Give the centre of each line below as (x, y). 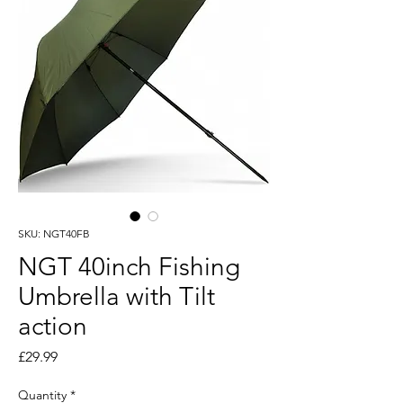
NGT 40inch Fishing (129, 267)
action (53, 326)
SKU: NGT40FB (54, 233)
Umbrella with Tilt (116, 296)
